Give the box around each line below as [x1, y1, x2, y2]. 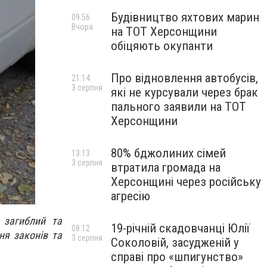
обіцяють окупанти [111, 39, 213, 53]
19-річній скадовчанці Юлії [111, 221, 250, 235]
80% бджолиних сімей [111, 146, 226, 160]
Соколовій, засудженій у [111, 235, 239, 250]
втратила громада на [111, 160, 221, 175]
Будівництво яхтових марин [111, 10, 259, 24]
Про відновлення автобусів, [111, 71, 258, 85]
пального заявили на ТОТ [111, 100, 246, 114]
